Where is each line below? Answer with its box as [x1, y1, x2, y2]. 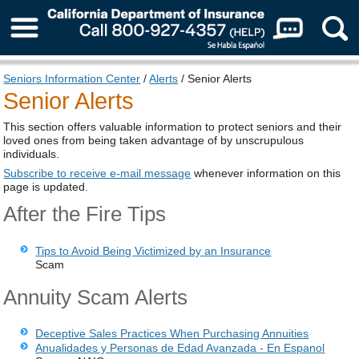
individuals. [3, 147, 60, 160]
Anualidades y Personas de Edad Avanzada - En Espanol [35, 341, 325, 355]
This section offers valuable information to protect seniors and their [3, 119, 342, 133]
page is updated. [3, 179, 89, 193]
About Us [150, 28, 209, 44]
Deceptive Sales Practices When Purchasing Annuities [35, 327, 309, 341]
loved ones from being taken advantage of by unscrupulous [3, 133, 305, 147]
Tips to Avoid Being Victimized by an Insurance [35, 244, 272, 257]
